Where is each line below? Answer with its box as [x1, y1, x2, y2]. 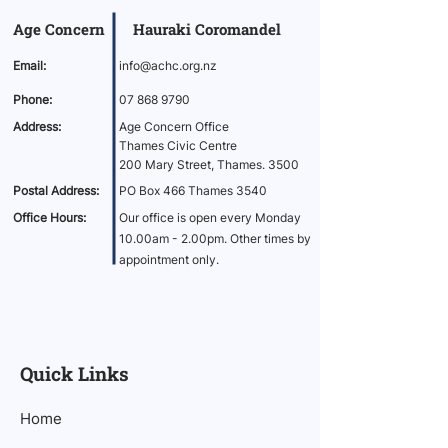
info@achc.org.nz [119, 58, 217, 73]
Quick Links [20, 361, 129, 386]
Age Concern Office [119, 119, 229, 134]
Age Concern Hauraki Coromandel [13, 19, 281, 39]
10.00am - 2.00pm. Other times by [119, 231, 311, 246]
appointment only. [119, 252, 219, 267]
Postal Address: [13, 183, 99, 198]
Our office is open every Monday [119, 210, 301, 225]
